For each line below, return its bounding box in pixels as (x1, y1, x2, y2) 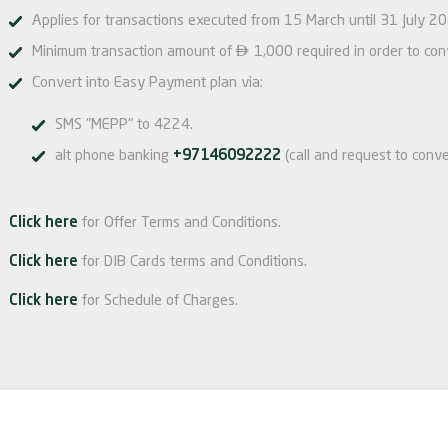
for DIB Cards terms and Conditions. (78, 255, 307, 270)
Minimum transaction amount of (32, 45, 236, 60)
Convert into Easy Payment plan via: (32, 76, 263, 91)
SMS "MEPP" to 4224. (55, 118, 193, 133)
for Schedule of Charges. (78, 294, 238, 309)
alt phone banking (55, 149, 173, 164)
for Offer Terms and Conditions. (78, 216, 281, 231)
